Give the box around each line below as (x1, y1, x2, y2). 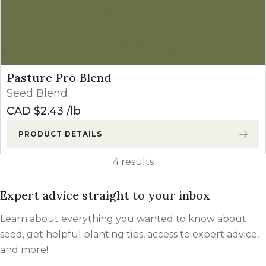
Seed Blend (7, 87, 68, 100)
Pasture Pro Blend (7, 70, 111, 85)
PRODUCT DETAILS (18, 129, 102, 139)
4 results (112, 156, 154, 168)
